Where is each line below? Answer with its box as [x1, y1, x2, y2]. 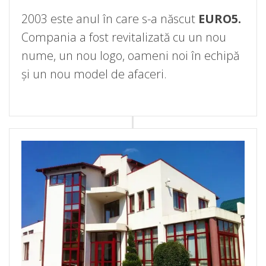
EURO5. [198, 11, 241, 27]
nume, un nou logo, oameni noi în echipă [21, 47, 239, 64]
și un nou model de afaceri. [21, 66, 167, 83]
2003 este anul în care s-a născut [21, 11, 198, 27]
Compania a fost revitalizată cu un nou [21, 29, 226, 46]
